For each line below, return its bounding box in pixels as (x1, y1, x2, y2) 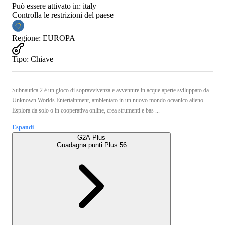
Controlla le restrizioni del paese (12, 10, 114, 19)
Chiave (31, 54, 53, 63)
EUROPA (43, 33, 75, 42)
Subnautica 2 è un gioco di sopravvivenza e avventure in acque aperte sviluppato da (12, 86, 209, 94)
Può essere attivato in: (12, 1, 81, 10)
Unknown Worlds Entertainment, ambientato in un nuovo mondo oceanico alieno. (12, 96, 205, 104)
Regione (12, 33, 39, 42)
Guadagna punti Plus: (56, 141, 120, 149)
